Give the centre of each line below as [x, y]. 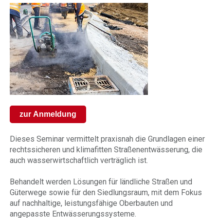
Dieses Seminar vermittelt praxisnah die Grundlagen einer [107, 139]
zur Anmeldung [48, 114]
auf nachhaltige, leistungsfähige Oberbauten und [91, 203]
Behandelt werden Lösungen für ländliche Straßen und [101, 182]
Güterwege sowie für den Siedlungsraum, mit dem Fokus [106, 192]
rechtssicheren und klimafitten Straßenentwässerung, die [106, 150]
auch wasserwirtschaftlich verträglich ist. [79, 160]
